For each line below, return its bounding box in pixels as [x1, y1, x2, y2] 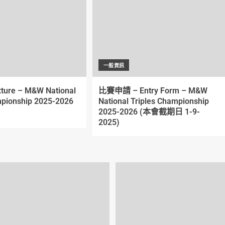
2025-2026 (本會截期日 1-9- [98, 107, 200, 117]
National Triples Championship [98, 96, 209, 106]
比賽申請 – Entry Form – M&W [98, 86, 207, 95]
